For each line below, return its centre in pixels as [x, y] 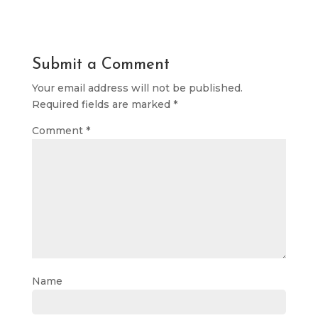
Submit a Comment [100, 65]
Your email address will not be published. [137, 88]
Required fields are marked [102, 104]
